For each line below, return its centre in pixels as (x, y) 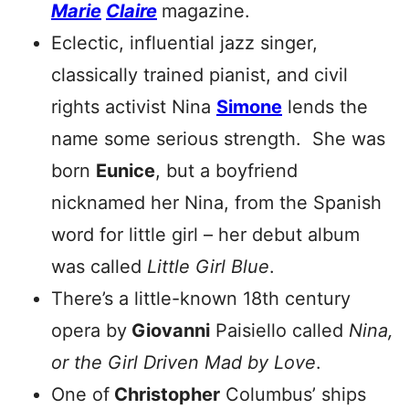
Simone (249, 107)
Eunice (126, 171)
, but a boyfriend (226, 171)
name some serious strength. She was (218, 139)
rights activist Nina (134, 107)
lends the (325, 107)
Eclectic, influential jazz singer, (184, 43)
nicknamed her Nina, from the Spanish (216, 203)
